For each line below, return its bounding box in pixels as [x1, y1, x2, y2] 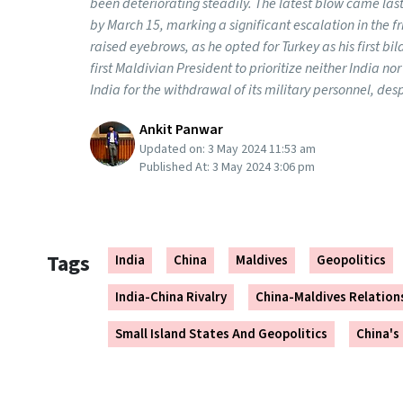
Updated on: [139, 140, 208, 158]
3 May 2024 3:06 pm [212, 158, 315, 176]
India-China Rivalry [115, 288, 227, 307]
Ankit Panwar [139, 120, 223, 139]
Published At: [139, 158, 212, 176]
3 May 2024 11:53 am [208, 140, 316, 158]
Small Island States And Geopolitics [115, 325, 327, 344]
